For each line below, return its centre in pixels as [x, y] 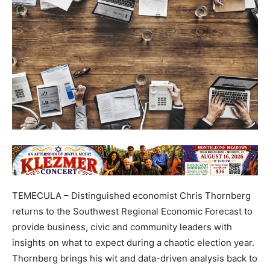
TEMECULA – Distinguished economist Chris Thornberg [131, 195]
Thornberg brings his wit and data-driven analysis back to [135, 258]
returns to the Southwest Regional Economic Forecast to [132, 211]
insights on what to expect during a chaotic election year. [133, 242]
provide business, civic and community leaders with [122, 227]
